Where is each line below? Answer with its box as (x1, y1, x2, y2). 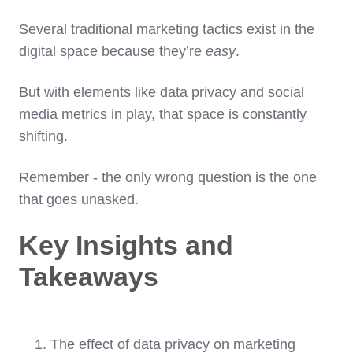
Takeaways (19, 262, 158, 292)
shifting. (19, 128, 72, 145)
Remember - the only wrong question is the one (19, 169, 317, 186)
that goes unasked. (19, 191, 139, 208)
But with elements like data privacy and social (19, 84, 304, 101)
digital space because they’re (19, 43, 206, 60)
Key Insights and (19, 230, 233, 261)
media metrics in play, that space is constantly (19, 106, 307, 123)
